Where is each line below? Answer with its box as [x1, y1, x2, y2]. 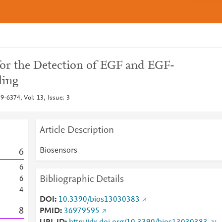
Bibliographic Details [39, 174, 124, 184]
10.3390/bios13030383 [58, 196, 140, 204]
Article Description [39, 125, 114, 135]
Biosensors [39, 147, 77, 155]
